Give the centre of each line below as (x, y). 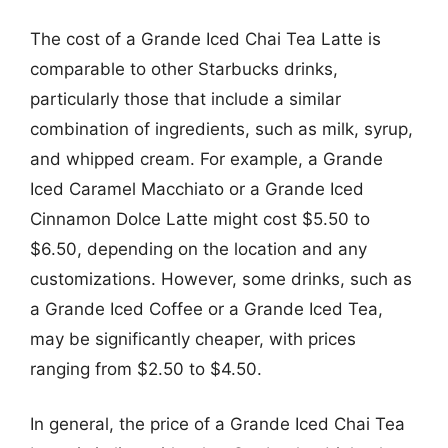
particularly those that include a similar (185, 98)
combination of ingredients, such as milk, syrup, (221, 128)
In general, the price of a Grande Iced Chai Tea (217, 424)
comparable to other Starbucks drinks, (184, 68)
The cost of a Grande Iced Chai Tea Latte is (205, 38)
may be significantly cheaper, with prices (193, 338)
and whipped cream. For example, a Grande (206, 158)
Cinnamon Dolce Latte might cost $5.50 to (200, 218)
